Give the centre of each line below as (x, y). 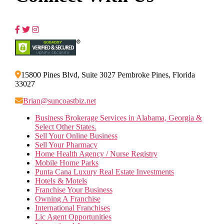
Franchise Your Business (73, 190)
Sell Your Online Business (76, 136)
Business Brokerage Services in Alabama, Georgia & (118, 118)
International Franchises (72, 208)
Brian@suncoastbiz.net (59, 101)
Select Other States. (65, 127)
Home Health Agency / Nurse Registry (96, 154)
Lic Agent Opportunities (73, 217)
